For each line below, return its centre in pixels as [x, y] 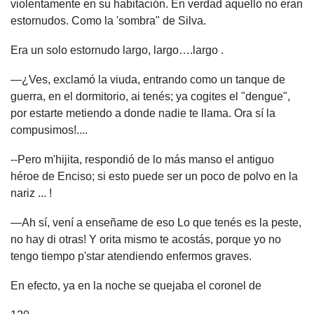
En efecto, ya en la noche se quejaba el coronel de [136, 286]
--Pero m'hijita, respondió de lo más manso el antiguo [142, 159]
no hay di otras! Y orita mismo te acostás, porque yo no [146, 239]
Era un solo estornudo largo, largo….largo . [117, 50]
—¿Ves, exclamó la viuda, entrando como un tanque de [148, 80]
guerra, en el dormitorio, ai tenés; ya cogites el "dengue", [150, 96]
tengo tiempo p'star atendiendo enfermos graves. [131, 256]
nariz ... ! [31, 193]
